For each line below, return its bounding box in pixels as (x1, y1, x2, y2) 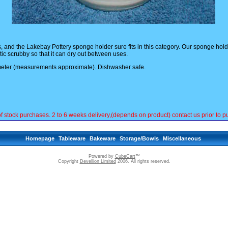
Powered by (88, 154, 115, 159)
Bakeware (89, 135, 116, 141)
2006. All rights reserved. (116, 159, 170, 164)
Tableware (58, 135, 85, 141)
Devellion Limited (79, 159, 116, 164)
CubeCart (115, 154, 135, 159)
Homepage (25, 135, 54, 141)
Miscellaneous (162, 135, 201, 141)
